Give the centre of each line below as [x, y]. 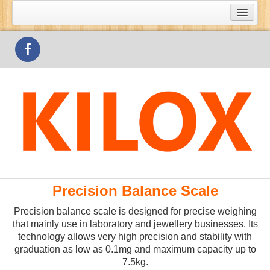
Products [39, 53]
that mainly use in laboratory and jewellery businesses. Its [135, 224]
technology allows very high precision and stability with [135, 237]
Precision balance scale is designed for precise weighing [135, 211]
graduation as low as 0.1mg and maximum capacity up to [135, 249]
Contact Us [43, 96]
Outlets [35, 74]
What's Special [49, 32]
